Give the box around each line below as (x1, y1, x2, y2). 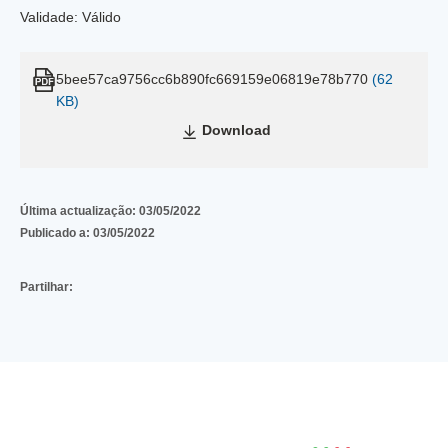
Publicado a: (20, 226, 93, 240)
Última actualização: (20, 204, 139, 218)
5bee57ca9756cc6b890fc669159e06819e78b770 (56, 71, 368, 87)
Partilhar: (20, 280, 73, 294)
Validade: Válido (20, 9, 121, 25)
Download (201, 122, 271, 138)
